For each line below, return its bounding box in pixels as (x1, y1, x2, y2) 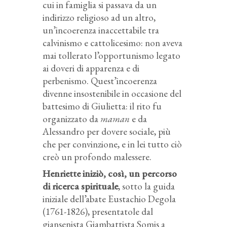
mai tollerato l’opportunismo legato (43, 49, 180, 62)
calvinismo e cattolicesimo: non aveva (43, 36, 182, 50)
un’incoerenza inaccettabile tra (43, 24, 159, 37)
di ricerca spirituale (43, 180, 118, 193)
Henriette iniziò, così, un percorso (43, 167, 177, 180)
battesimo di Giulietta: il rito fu (43, 100, 162, 113)
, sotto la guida (118, 180, 175, 193)
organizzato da (43, 112, 100, 126)
